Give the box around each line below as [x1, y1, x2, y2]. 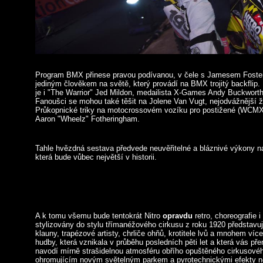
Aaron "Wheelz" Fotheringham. [35, 114, 140, 123]
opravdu [163, 211, 193, 220]
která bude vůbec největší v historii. [35, 153, 157, 161]
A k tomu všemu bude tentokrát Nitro [35, 211, 163, 220]
